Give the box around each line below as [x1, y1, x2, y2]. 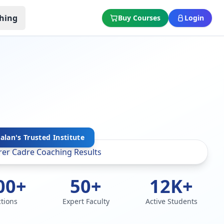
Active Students [145, 196, 197, 206]
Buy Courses [118, 12, 160, 22]
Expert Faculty [62, 196, 109, 206]
